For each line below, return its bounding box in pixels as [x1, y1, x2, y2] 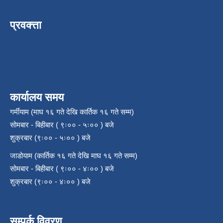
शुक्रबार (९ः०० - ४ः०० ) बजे [10, 177, 91, 186]
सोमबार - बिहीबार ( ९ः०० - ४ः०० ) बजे [10, 164, 114, 173]
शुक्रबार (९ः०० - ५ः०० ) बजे [10, 133, 91, 142]
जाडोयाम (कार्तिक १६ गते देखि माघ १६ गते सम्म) [10, 151, 137, 160]
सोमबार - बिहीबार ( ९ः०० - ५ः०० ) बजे [10, 120, 114, 129]
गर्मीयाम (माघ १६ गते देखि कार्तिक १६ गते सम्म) [10, 107, 134, 116]
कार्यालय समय [10, 91, 64, 104]
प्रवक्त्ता [10, 18, 41, 31]
